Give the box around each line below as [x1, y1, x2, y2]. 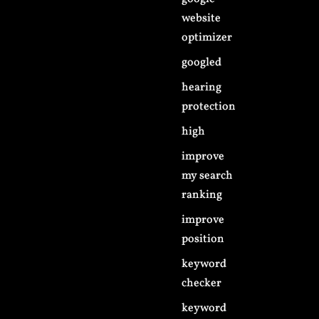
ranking [182, 187, 223, 203]
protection [182, 99, 236, 115]
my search [182, 168, 234, 184]
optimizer [182, 30, 233, 46]
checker [182, 276, 222, 291]
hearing [182, 80, 222, 95]
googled [182, 55, 222, 70]
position [182, 231, 225, 247]
